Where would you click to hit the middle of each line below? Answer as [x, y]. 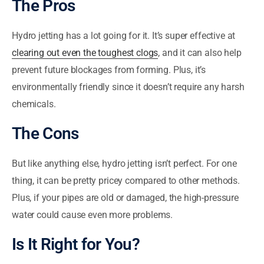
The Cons [45, 133]
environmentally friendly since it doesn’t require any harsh [128, 87]
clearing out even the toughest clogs [85, 52]
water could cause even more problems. [93, 214]
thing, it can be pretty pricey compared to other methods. [126, 180]
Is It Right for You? [76, 244]
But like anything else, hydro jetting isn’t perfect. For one [124, 163]
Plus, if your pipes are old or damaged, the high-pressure [125, 197]
